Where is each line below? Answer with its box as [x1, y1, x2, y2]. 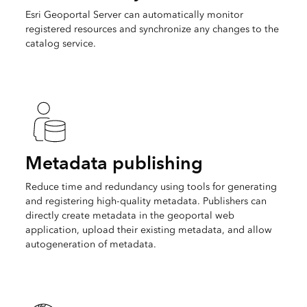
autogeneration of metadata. [25, 238, 156, 250]
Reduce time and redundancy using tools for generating [25, 180, 277, 193]
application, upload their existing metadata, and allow [25, 223, 272, 236]
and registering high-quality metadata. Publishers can [25, 195, 267, 207]
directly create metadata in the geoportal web [25, 209, 234, 221]
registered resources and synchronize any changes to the [25, 23, 279, 35]
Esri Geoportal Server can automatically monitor [25, 8, 243, 21]
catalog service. [25, 37, 96, 49]
